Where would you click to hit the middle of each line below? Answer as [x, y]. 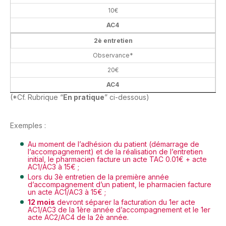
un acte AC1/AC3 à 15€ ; [67, 192]
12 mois [41, 202]
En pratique [84, 97]
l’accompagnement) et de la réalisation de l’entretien [115, 152]
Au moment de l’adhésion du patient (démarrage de [114, 144]
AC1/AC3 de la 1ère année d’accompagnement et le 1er [119, 210]
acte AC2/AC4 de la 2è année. [78, 217]
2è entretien [113, 41]
